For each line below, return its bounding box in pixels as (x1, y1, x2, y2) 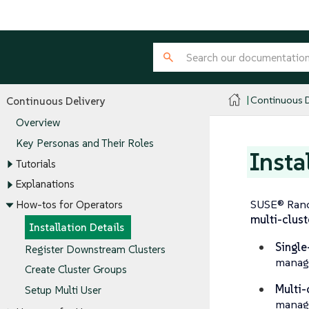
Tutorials (15, 157, 56, 171)
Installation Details (29, 221, 124, 235)
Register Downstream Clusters (25, 242, 166, 256)
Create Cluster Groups (25, 263, 127, 277)
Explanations (15, 177, 74, 191)
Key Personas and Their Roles (15, 137, 154, 150)
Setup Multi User (25, 283, 101, 297)
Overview (15, 116, 60, 130)
